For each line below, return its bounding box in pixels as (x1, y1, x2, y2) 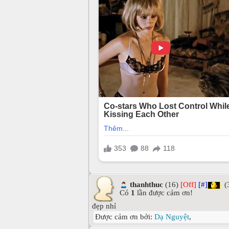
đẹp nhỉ (92, 201, 116, 210)
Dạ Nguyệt (154, 212, 189, 221)
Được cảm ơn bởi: (95, 212, 154, 221)
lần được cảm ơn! (135, 189, 193, 197)
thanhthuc (130, 180, 163, 189)
